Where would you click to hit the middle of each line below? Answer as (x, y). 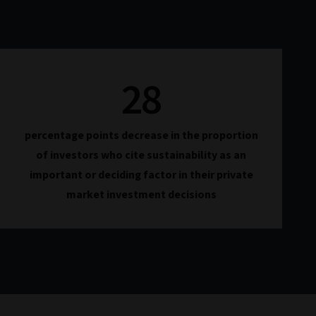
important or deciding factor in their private (141, 175)
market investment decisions (141, 195)
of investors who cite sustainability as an (141, 155)
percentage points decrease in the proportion (141, 135)
